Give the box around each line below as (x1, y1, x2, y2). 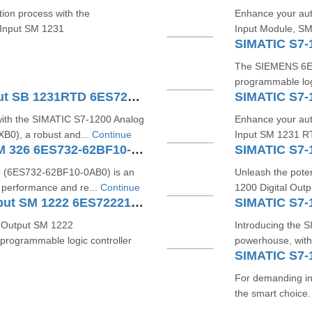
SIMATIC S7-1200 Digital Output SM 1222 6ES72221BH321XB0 (130, 196, 143, 210)
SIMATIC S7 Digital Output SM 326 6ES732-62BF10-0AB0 (130, 143, 143, 157)
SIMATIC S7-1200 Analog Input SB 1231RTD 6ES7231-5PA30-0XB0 (127, 90, 140, 104)
